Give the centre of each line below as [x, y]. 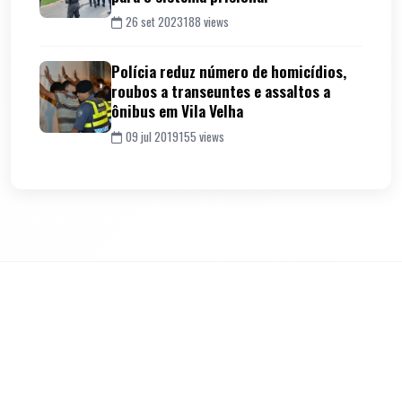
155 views [201, 136]
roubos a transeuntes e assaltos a [221, 90]
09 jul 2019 [152, 136]
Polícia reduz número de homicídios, [229, 70]
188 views [206, 21]
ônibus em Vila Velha [177, 110]
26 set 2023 [154, 21]
